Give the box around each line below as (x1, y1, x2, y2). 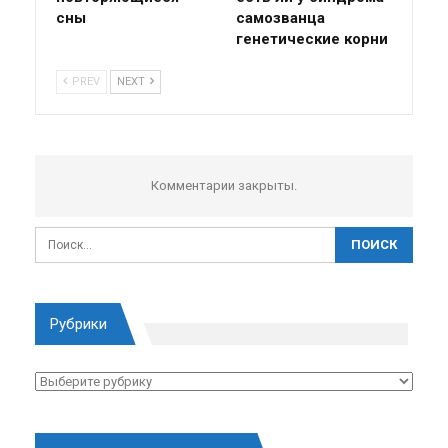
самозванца (236, 8, 325, 27)
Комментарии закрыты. (151, 177, 297, 193)
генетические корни (236, 29, 388, 48)
